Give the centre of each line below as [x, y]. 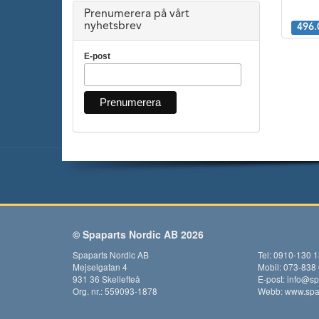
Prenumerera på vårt [137, 14]
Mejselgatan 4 [100, 266]
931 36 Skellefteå [106, 278]
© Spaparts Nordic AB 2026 [138, 234]
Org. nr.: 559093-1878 [115, 291]
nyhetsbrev [113, 26]
